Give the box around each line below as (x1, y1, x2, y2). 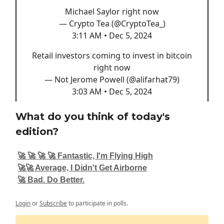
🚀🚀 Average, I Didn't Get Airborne (17, 163, 147, 172)
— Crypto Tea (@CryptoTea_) (58, 17, 165, 29)
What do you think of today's (15, 110, 170, 122)
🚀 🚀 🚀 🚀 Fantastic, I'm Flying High (17, 151, 153, 160)
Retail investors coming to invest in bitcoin (32, 49, 192, 61)
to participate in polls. (67, 198, 128, 207)
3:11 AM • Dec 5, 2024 (72, 29, 152, 41)
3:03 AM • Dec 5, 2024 (72, 85, 152, 97)
